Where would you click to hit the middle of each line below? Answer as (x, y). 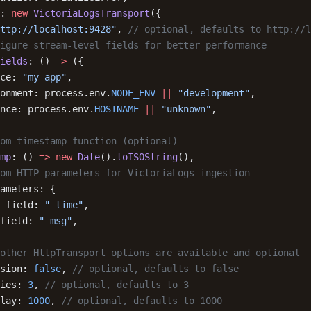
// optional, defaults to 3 (117, 285)
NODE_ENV (133, 93)
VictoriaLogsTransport (89, 13)
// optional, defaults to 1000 (142, 301)
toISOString (147, 157)
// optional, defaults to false (155, 269)
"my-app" (44, 77)
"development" (211, 93)
